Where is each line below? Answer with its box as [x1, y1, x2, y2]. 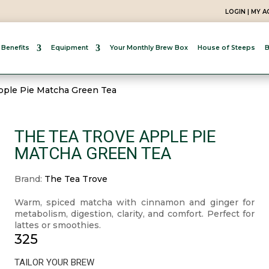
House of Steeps [197, 44, 255, 52]
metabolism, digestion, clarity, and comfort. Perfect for [14, 208, 255, 220]
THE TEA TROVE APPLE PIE [14, 127, 216, 147]
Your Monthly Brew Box [109, 44, 188, 52]
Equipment [50, 44, 88, 52]
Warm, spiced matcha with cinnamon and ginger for [14, 197, 255, 208]
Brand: [14, 174, 44, 185]
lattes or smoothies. [14, 220, 101, 231]
